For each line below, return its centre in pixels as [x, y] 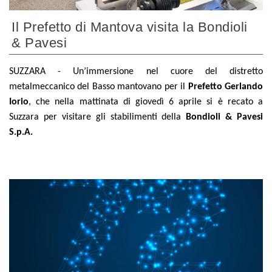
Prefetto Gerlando [226, 87]
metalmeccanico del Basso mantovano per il [99, 87]
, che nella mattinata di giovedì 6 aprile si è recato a [146, 102]
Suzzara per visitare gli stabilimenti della [98, 117]
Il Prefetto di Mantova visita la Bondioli [130, 27]
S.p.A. [22, 133]
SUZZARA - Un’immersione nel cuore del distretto [136, 72]
